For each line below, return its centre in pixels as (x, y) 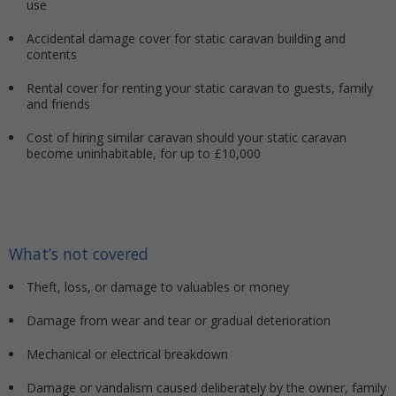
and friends (58, 104)
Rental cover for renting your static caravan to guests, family (200, 88)
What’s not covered (79, 253)
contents (52, 55)
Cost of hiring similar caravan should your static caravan (187, 138)
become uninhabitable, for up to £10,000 (144, 154)
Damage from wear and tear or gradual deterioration (179, 321)
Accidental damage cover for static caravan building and (186, 39)
